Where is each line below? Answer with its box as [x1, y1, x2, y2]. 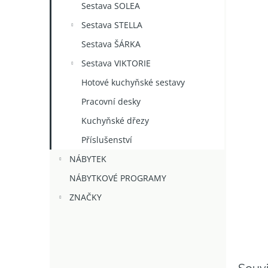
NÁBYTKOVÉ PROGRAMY [69, 172, 166, 184]
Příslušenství [81, 134, 132, 145]
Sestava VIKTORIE [81, 57, 151, 69]
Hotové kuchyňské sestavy [81, 77, 185, 88]
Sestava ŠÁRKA [81, 38, 141, 50]
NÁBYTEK [69, 153, 106, 165]
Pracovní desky [81, 96, 141, 107]
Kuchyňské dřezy [81, 115, 149, 126]
